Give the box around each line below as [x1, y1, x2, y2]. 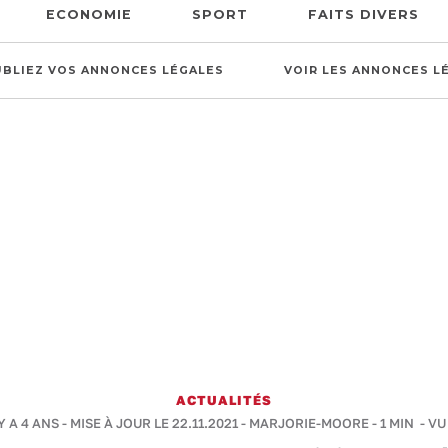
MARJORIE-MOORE [249, 415, 369, 431]
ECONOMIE [45, 7, 132, 22]
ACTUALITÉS [176, 392, 272, 408]
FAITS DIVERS [307, 7, 419, 22]
